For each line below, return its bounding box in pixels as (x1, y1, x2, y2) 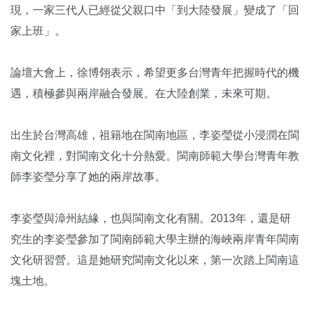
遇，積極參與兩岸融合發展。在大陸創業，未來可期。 (10, 87, 277, 99)
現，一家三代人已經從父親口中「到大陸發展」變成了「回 (10, 4, 299, 16)
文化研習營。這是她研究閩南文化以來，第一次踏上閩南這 (10, 254, 299, 266)
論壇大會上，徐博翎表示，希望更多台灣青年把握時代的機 (10, 67, 299, 78)
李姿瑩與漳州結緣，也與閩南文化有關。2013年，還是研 (10, 212, 291, 224)
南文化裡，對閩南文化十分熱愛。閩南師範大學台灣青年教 (10, 150, 299, 162)
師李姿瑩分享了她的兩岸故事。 (10, 171, 166, 183)
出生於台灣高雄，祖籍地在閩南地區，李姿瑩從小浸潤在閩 (10, 129, 299, 141)
